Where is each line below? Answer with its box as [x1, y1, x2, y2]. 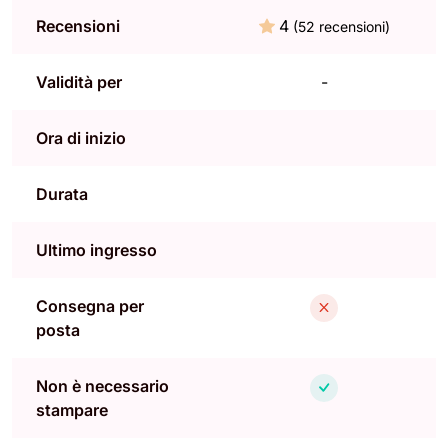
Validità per [36, 71, 122, 92]
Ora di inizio [36, 127, 126, 148]
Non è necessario [36, 375, 169, 396]
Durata [36, 183, 88, 204]
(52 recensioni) [292, 17, 390, 35]
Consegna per [36, 295, 144, 316]
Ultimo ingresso [36, 239, 157, 260]
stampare [36, 399, 108, 420]
